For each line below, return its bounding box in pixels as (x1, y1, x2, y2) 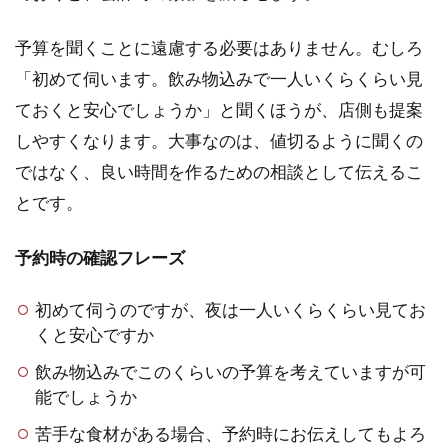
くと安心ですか (35, 323, 155, 345)
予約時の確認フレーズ (15, 246, 185, 268)
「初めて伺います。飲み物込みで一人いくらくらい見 (15, 67, 423, 89)
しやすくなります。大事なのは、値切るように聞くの (15, 129, 423, 151)
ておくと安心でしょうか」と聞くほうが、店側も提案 (15, 98, 423, 120)
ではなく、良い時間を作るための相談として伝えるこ (15, 160, 423, 182)
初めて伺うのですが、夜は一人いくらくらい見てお (35, 298, 427, 320)
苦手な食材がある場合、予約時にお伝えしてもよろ (35, 422, 427, 444)
